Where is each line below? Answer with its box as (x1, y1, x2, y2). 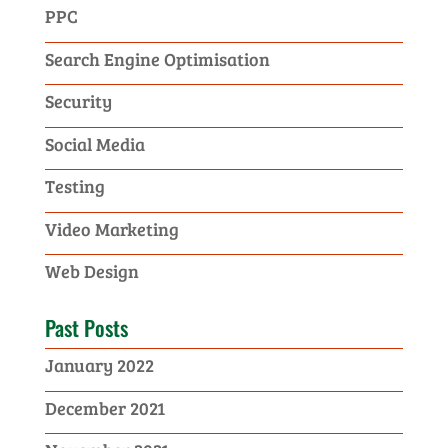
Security (44, 89, 112, 113)
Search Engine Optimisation (44, 46, 270, 71)
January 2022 (44, 353, 154, 377)
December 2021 (44, 395, 165, 420)
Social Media (44, 131, 145, 156)
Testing (44, 174, 105, 198)
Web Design (44, 259, 139, 283)
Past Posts (44, 312, 128, 343)
